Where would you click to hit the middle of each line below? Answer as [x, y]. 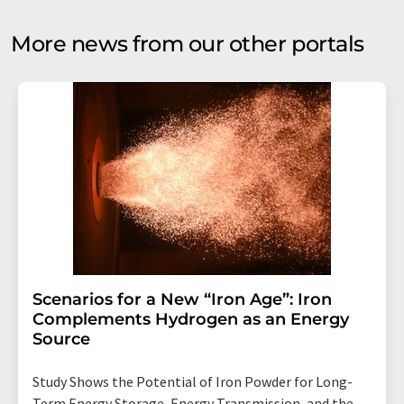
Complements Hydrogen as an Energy [191, 319]
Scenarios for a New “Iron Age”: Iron [182, 299]
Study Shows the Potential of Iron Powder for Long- [193, 381]
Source [61, 339]
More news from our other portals [188, 43]
